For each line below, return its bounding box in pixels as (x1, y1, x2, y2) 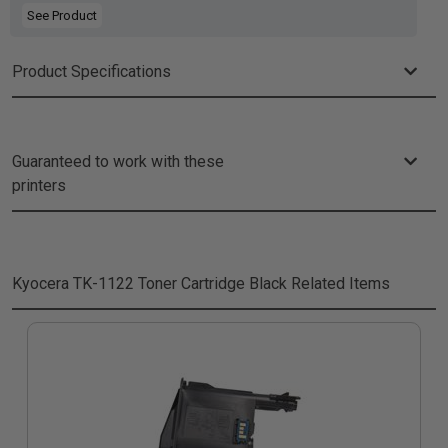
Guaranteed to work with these (12, 152, 224, 171)
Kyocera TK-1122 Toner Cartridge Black (12, 274, 287, 293)
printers (12, 176, 66, 195)
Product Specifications (12, 62, 171, 81)
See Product (27, 8, 97, 23)
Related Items (287, 274, 390, 293)
